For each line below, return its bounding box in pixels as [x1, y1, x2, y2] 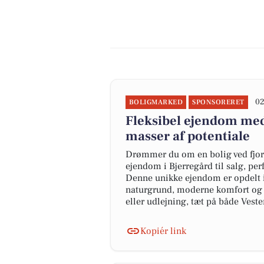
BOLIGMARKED [129, 98, 183, 107]
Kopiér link [140, 225, 186, 237]
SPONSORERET [192, 98, 245, 107]
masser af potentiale [126, 128, 250, 144]
